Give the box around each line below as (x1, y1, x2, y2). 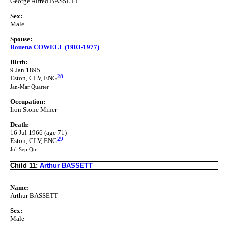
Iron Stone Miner (10, 105, 57, 113)
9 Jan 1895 (10, 66, 40, 74)
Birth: (10, 58, 27, 66)
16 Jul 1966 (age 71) (10, 129, 67, 137)
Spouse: (10, 35, 32, 43)
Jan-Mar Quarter (10, 84, 49, 90)
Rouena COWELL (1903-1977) (10, 43, 99, 51)
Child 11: (10, 162, 40, 170)
